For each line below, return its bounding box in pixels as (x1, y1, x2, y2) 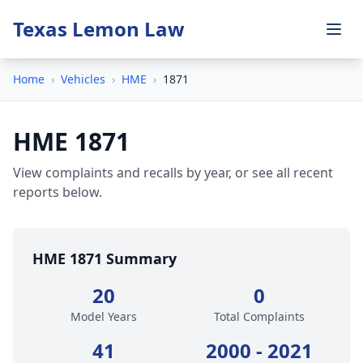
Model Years (70, 309, 137, 324)
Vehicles (61, 71, 105, 87)
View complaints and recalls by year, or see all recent (13, 164, 333, 181)
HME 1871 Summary (32, 249, 177, 268)
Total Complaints (214, 309, 305, 324)
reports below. (13, 183, 102, 201)
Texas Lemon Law (13, 15, 185, 42)
